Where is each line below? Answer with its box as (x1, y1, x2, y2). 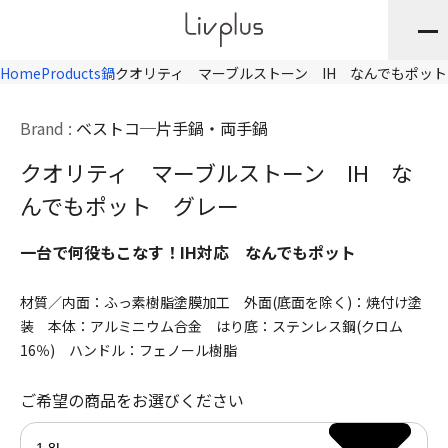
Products (41, 63, 101, 83)
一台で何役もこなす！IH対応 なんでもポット (20, 240, 356, 264)
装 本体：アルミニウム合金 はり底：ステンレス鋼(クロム (20, 316, 403, 336)
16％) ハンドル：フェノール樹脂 (20, 340, 237, 360)
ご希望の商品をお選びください (20, 388, 244, 412)
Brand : (20, 116, 72, 140)
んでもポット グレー (20, 189, 239, 221)
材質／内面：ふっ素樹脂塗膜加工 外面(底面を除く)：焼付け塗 (20, 292, 422, 312)
